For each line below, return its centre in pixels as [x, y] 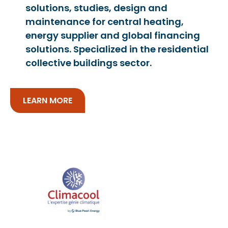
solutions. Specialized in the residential [117, 49]
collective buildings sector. [89, 63]
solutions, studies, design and [96, 8]
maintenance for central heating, [105, 21]
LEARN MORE [48, 100]
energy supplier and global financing [113, 35]
